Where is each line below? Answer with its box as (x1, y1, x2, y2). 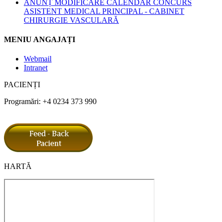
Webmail (24, 55, 52, 63)
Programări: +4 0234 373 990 (4, 97, 97, 106)
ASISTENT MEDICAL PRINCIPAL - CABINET (24, 6, 184, 15)
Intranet (24, 63, 48, 72)
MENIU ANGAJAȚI (4, 35, 75, 44)
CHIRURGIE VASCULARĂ (24, 15, 119, 24)
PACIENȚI (4, 80, 40, 89)
